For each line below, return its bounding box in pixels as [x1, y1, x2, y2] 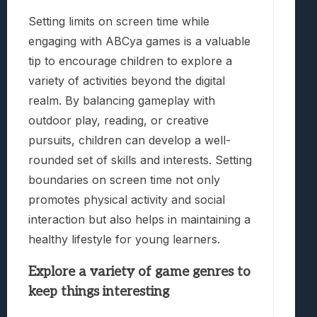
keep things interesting [28, 283, 169, 300]
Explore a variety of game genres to [28, 263, 250, 280]
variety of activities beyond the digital [28, 74, 225, 88]
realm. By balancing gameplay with [28, 93, 215, 108]
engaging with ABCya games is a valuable [28, 34, 250, 48]
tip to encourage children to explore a [28, 54, 232, 68]
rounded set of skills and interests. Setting [28, 153, 252, 167]
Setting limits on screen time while [28, 14, 209, 28]
